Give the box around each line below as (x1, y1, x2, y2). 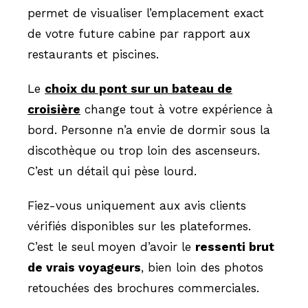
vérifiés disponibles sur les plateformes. (27, 219, 251, 233)
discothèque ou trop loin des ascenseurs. (27, 143, 260, 157)
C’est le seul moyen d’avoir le (27, 239, 195, 254)
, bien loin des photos (141, 260, 263, 274)
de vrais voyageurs (27, 260, 141, 274)
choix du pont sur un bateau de (45, 81, 232, 96)
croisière (27, 102, 80, 116)
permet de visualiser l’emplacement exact (27, 5, 264, 20)
